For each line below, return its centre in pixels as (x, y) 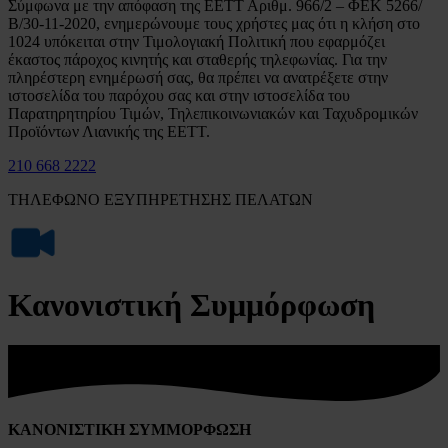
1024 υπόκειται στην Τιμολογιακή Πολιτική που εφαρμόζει (196, 42)
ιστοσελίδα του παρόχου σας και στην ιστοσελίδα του (179, 96)
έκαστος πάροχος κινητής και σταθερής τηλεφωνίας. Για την (197, 60)
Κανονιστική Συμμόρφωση (191, 304)
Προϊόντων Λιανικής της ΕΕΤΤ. (109, 132)
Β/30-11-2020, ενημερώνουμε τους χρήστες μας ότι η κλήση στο (214, 24)
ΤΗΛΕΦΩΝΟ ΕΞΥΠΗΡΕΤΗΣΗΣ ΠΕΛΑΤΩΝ (160, 200)
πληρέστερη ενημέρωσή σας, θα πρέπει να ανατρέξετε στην (198, 78)
